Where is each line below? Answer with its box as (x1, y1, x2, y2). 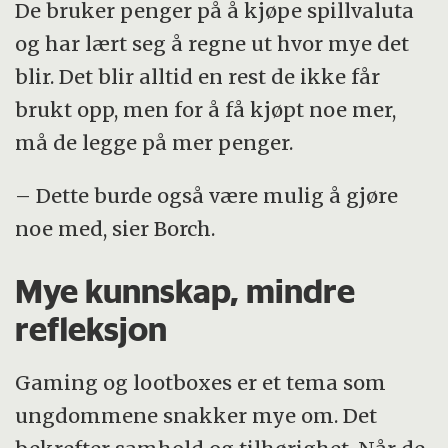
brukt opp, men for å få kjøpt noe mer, (15, 96, 397, 122)
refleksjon (15, 308, 168, 349)
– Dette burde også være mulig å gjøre (15, 182, 399, 208)
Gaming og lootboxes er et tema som (15, 370, 387, 396)
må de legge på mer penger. (15, 129, 294, 155)
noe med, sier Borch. (15, 215, 216, 241)
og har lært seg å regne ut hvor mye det (15, 30, 410, 56)
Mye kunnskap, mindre (15, 270, 356, 311)
